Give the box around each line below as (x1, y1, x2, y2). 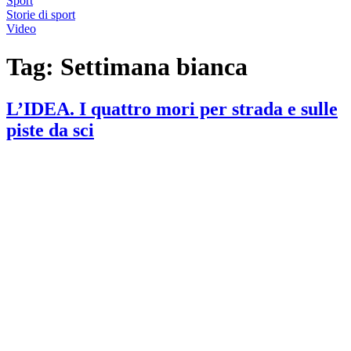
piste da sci (6, 119, 94, 140)
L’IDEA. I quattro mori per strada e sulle (6, 98, 338, 119)
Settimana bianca (60, 52, 248, 81)
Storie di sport (6, 7, 75, 21)
